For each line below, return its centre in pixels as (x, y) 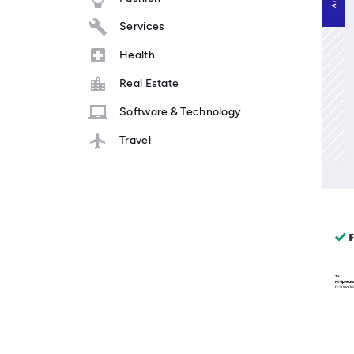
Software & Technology (181, 112)
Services (142, 27)
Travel (135, 141)
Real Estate (149, 84)
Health (137, 55)
